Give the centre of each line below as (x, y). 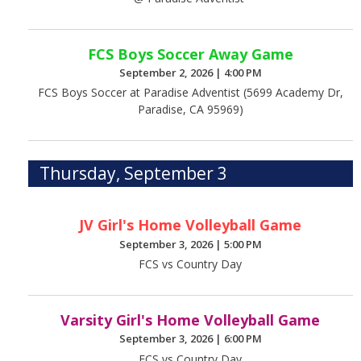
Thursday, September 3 (134, 174)
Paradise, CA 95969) (190, 110)
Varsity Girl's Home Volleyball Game (191, 320)
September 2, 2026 (167, 72)
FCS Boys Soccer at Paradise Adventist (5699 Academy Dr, (190, 93)
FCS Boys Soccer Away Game (190, 54)
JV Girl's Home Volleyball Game (191, 225)
